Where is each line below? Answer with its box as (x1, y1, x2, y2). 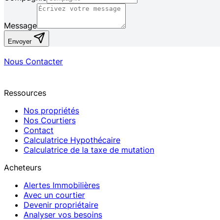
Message (4, 21, 37, 31)
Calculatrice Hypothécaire (24, 135, 120, 145)
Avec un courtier (24, 190, 85, 200)
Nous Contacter (4, 56, 63, 67)
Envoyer (8, 38, 33, 46)
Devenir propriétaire (24, 200, 98, 210)
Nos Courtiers (24, 115, 76, 126)
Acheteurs (4, 163, 41, 173)
